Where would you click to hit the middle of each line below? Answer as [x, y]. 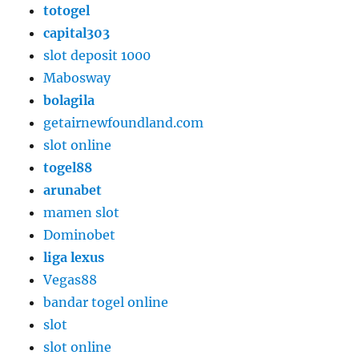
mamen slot [82, 213]
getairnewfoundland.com [124, 123]
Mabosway [77, 78]
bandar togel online [106, 303]
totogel [67, 11]
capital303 [77, 33]
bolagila [69, 101]
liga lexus [74, 258]
